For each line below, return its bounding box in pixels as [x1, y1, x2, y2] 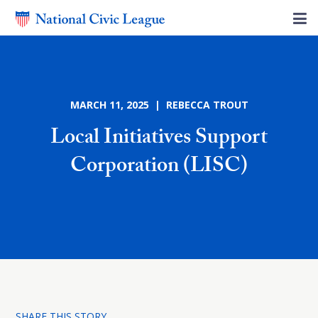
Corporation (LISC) [70, 150, 248, 186]
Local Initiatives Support [50, 121, 268, 158]
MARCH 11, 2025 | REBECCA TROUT [70, 98, 248, 111]
